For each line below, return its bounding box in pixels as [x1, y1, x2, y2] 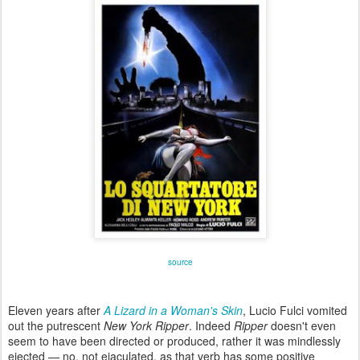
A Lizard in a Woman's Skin [104, 302, 243, 319]
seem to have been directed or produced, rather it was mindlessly [8, 333, 341, 350]
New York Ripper [104, 317, 189, 334]
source [167, 256, 193, 268]
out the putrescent [8, 317, 104, 334]
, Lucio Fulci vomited [243, 302, 347, 319]
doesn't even [268, 317, 336, 334]
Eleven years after [8, 302, 104, 319]
